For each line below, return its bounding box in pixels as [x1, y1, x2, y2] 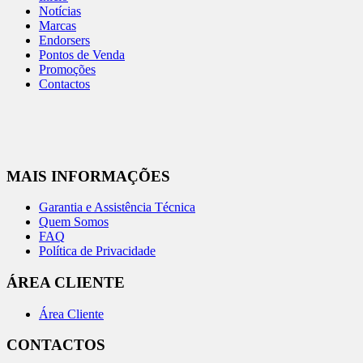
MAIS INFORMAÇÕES [6, 167, 170, 185]
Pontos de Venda [39, 47, 125, 62]
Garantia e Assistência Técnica [39, 200, 195, 215]
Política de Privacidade [39, 244, 156, 258]
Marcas [39, 18, 76, 32]
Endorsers [39, 32, 90, 47]
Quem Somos [39, 215, 109, 229]
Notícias [39, 3, 81, 18]
